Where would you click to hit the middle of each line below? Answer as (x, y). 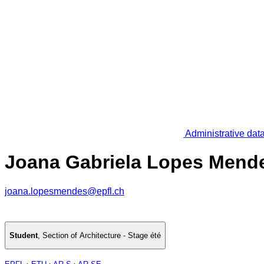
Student (24, 236)
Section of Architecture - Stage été (102, 236)
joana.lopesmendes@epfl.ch (65, 191)
